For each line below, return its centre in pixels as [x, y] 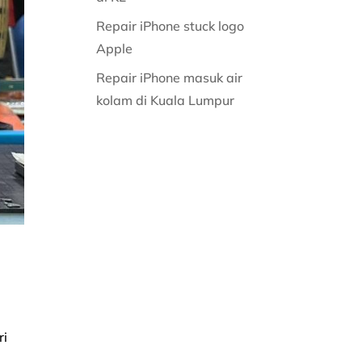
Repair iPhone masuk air [170, 78]
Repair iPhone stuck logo [170, 26]
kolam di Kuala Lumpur [167, 100]
